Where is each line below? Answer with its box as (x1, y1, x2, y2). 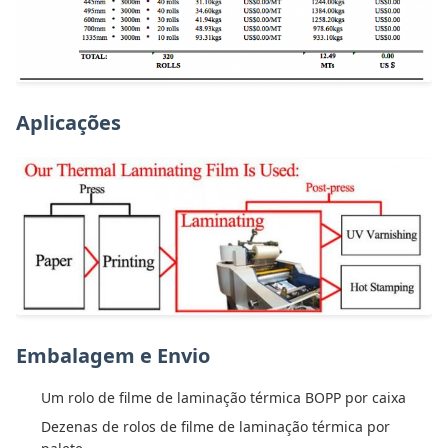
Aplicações (16, 108, 121, 136)
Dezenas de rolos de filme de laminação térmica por (41, 416, 390, 436)
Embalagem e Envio (16, 341, 210, 369)
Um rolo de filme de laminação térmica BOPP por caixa (41, 387, 406, 407)
